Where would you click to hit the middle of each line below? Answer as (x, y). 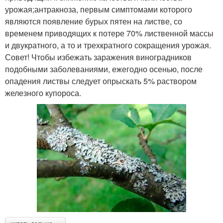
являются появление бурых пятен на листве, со (94, 21)
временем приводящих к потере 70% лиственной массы (109, 33)
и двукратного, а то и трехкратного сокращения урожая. (108, 45)
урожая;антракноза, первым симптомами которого (99, 9)
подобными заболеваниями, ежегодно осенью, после (104, 69)
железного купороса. (43, 93)
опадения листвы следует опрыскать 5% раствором (101, 81)
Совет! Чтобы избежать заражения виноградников (98, 57)
